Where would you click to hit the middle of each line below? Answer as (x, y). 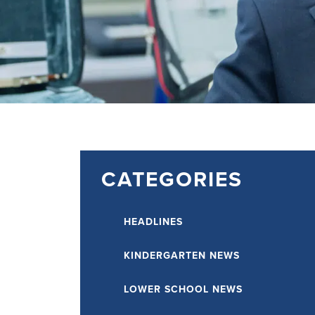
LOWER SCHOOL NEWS (183, 289)
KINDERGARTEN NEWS (182, 256)
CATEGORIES (172, 179)
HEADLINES (153, 222)
